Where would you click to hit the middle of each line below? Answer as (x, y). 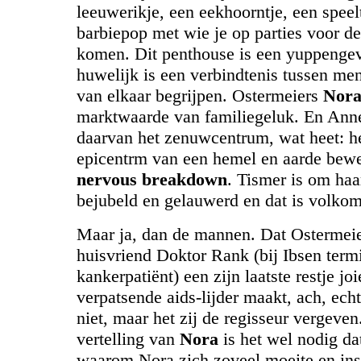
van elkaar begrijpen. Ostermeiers (200, 95)
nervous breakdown (152, 179)
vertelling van (128, 339)
